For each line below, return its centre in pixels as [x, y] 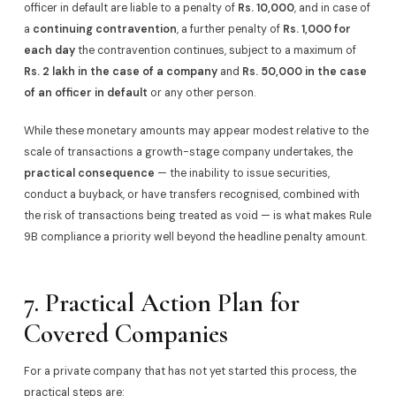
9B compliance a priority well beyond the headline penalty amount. [195, 237]
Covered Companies [126, 333]
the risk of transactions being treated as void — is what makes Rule [197, 216]
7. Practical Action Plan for [161, 302]
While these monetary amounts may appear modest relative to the [196, 131]
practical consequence [89, 174]
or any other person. [201, 92]
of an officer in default [85, 92]
